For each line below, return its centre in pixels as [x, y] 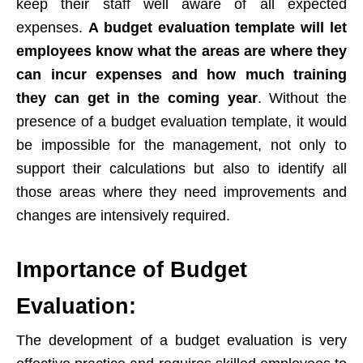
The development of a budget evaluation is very [181, 341]
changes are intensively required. [123, 216]
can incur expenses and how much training [181, 75]
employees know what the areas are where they [181, 51]
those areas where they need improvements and [181, 192]
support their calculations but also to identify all [181, 169]
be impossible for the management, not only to [181, 145]
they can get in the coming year [137, 98]
